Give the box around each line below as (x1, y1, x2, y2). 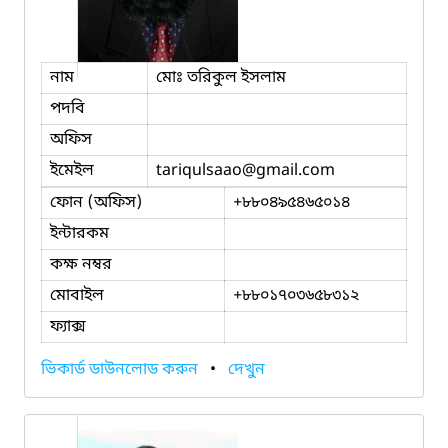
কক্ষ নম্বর (50, 253, 112, 276)
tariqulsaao (156, 159, 242, 182)
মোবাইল (50, 284, 104, 307)
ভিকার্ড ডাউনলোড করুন (41, 358, 202, 381)
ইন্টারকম (50, 222, 109, 245)
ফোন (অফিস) (50, 191, 143, 214)
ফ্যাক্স (50, 315, 86, 338)
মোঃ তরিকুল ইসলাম (156, 66, 286, 89)
